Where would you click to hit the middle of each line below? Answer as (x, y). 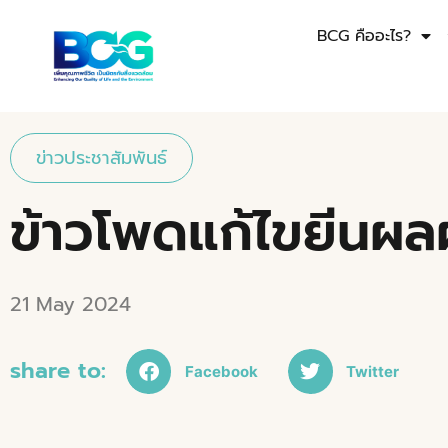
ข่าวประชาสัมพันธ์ (101, 158)
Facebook (221, 371)
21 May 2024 (70, 304)
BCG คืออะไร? (364, 36)
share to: (58, 371)
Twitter (372, 371)
